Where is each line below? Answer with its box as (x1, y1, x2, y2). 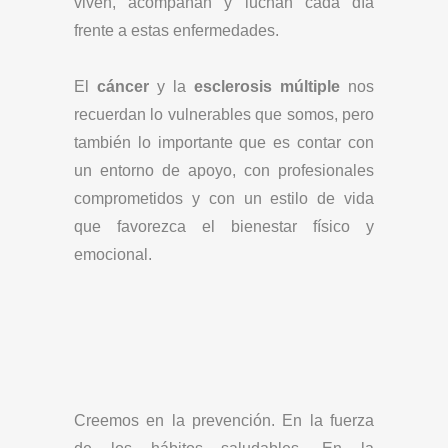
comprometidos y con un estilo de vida (74, 190, 374, 207)
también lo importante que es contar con (74, 134, 374, 151)
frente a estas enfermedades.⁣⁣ (74, 22, 279, 39)
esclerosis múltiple (194, 78, 340, 95)
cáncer (97, 78, 149, 95)
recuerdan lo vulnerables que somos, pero (74, 106, 374, 123)
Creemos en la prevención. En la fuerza (74, 412, 374, 429)
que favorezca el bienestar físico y (74, 218, 374, 235)
